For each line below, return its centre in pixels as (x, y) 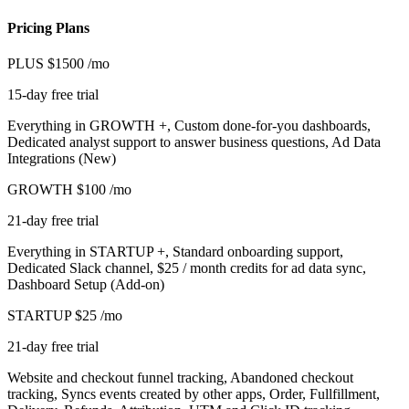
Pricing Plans (48, 27)
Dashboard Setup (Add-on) (86, 284)
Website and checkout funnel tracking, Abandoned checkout (180, 378)
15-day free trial (53, 94)
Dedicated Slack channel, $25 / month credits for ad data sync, (187, 268)
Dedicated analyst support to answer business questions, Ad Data (194, 142)
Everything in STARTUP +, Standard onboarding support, (175, 252)
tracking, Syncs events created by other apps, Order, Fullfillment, (194, 394)
